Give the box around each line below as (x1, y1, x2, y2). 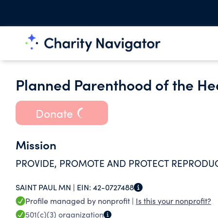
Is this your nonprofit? (136, 196, 211, 206)
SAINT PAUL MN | (16, 182, 77, 192)
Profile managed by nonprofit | (25, 196, 136, 206)
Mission (16, 136, 56, 152)
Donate (35, 105, 73, 121)
